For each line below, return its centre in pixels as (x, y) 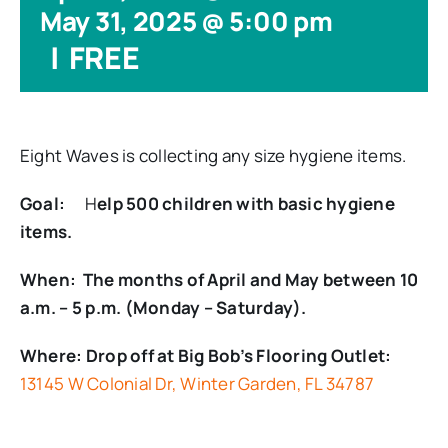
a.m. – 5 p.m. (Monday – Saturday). (163, 307)
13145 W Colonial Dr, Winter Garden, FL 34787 (197, 383)
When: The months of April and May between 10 (219, 279)
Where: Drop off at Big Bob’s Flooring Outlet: (205, 355)
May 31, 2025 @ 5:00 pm (186, 20)
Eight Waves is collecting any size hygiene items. (213, 155)
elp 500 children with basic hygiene (246, 203)
